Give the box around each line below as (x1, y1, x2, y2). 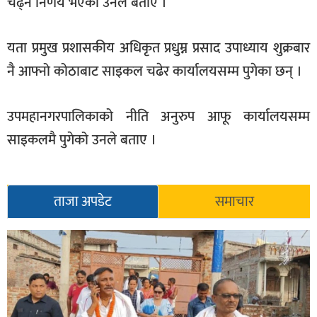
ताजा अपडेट (54, 190, 112, 214)
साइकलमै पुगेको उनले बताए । (7, 127, 156, 152)
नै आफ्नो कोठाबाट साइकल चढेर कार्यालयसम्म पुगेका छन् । (7, 59, 302, 83)
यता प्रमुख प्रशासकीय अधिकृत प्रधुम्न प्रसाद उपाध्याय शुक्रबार (7, 35, 310, 60)
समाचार (214, 190, 254, 214)
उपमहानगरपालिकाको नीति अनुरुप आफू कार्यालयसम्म (7, 104, 310, 129)
